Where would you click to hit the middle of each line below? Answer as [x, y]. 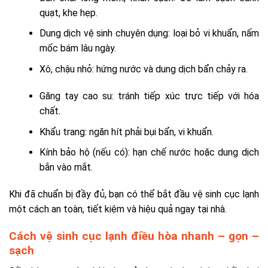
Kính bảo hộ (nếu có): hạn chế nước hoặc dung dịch [149, 153]
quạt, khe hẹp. [68, 13]
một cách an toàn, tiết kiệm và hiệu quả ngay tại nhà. [118, 209]
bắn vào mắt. [66, 167]
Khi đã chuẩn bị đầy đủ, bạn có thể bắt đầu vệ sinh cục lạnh [134, 194]
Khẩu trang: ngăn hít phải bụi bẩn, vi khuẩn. [126, 132]
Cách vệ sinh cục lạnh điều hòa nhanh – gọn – [134, 236]
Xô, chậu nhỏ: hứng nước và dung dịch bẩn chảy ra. [143, 69]
